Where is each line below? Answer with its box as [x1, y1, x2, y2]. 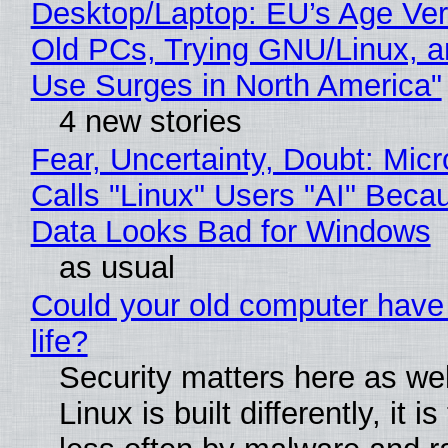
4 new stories [58, 104, 242, 140]
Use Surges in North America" [30, 68, 442, 104]
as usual [58, 250, 175, 286]
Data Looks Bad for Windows [30, 214, 431, 250]
